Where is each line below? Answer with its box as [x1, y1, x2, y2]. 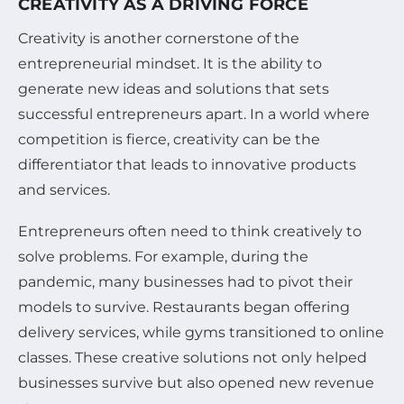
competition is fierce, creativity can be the [18, 130, 320, 148]
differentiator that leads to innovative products [18, 155, 356, 173]
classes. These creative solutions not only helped [18, 348, 367, 366]
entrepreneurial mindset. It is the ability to [18, 54, 322, 72]
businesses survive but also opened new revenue [18, 373, 374, 391]
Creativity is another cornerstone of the [18, 29, 299, 47]
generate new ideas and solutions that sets [18, 79, 329, 97]
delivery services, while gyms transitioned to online [18, 323, 384, 341]
